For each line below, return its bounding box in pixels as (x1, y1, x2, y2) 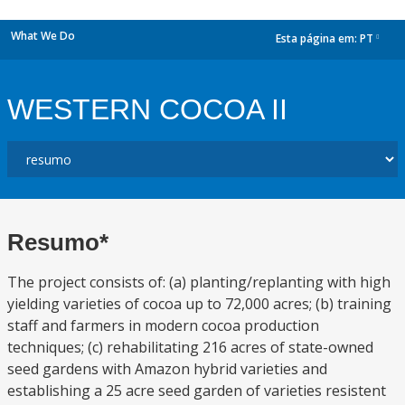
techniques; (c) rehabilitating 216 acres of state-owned (7, 337, 373, 357)
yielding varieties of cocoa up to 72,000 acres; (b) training (7, 294, 391, 314)
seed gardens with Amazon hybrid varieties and (7, 359, 327, 379)
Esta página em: (276, 31, 360, 47)
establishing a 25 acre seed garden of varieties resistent (7, 381, 386, 400)
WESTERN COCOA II (7, 93, 287, 126)
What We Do (11, 28, 75, 43)
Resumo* (7, 229, 108, 256)
